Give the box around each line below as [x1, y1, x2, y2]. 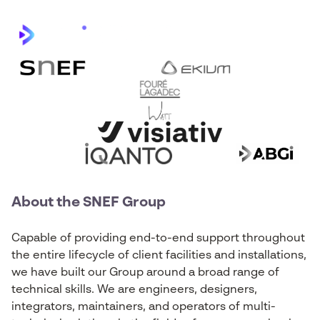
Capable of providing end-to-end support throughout [11, 233, 305, 244]
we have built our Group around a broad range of [11, 267, 279, 279]
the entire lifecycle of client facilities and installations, [11, 250, 306, 261]
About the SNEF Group [11, 196, 166, 210]
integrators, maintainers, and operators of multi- [11, 301, 276, 313]
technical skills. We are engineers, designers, [11, 284, 257, 296]
